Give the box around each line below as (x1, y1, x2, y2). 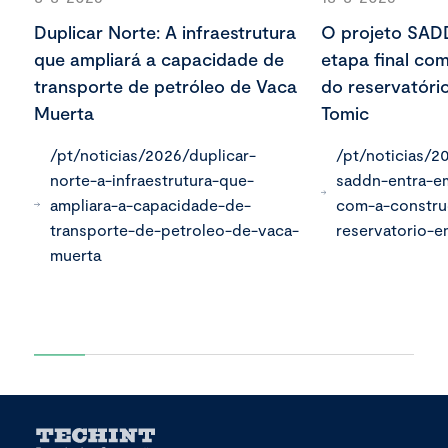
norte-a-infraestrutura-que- (49, 170, 254, 190)
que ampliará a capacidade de (34, 48, 284, 71)
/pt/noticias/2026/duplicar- (49, 145, 256, 165)
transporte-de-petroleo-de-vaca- (49, 220, 299, 240)
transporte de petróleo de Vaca (34, 75, 297, 98)
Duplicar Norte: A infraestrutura (34, 21, 296, 44)
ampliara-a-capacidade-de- (49, 195, 251, 215)
